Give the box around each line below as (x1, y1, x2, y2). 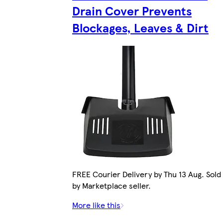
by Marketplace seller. (72, 180, 151, 192)
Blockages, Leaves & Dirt (72, 19, 209, 36)
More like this (72, 199, 120, 211)
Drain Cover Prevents (72, 2, 192, 19)
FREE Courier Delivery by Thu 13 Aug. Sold (72, 168, 221, 180)
